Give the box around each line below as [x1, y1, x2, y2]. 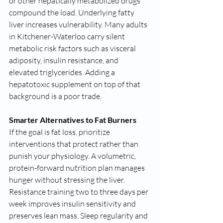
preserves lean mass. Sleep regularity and [9, 211, 149, 221]
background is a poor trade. [9, 91, 102, 101]
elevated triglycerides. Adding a [9, 67, 116, 77]
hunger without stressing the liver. [9, 175, 126, 185]
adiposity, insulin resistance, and [9, 55, 120, 65]
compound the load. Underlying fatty [9, 7, 136, 17]
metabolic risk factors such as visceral [9, 43, 137, 53]
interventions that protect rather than [9, 139, 140, 149]
